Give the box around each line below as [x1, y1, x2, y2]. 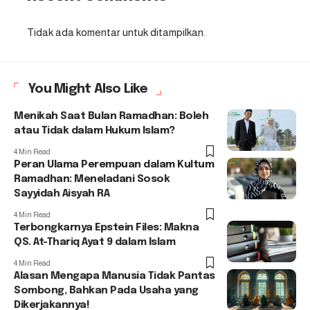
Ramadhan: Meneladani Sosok [14, 174, 170, 185]
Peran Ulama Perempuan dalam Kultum [14, 159, 214, 171]
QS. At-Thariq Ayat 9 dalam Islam [14, 237, 175, 248]
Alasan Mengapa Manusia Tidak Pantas [14, 271, 215, 282]
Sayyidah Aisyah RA [14, 188, 109, 200]
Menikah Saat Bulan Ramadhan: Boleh [14, 111, 208, 122]
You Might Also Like [28, 82, 147, 96]
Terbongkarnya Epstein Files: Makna [14, 222, 199, 234]
